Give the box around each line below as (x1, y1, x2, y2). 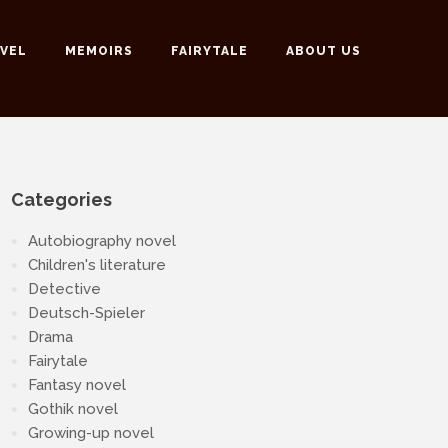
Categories (11, 189, 112, 210)
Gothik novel (28, 400, 118, 418)
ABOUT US (286, 44, 361, 58)
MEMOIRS (65, 44, 133, 58)
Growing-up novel (28, 424, 154, 442)
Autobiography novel (28, 232, 176, 250)
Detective (28, 280, 101, 298)
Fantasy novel (28, 376, 126, 394)
